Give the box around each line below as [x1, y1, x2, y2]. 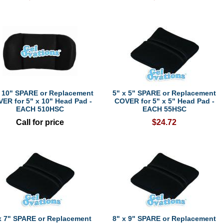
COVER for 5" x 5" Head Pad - [114, 97, 214, 105]
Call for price [15, 118, 64, 126]
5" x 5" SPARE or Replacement [112, 89, 216, 97]
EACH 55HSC [142, 105, 186, 113]
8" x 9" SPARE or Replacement [112, 214, 216, 222]
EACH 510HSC [15, 105, 64, 113]
